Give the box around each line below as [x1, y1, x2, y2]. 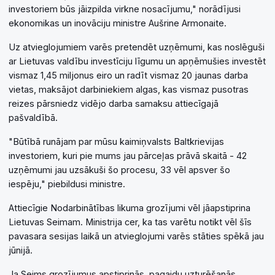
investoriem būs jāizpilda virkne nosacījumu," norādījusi [9, 4, 241, 15]
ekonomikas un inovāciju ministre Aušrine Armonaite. [9, 18, 227, 29]
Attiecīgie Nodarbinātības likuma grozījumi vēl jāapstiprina [9, 203, 250, 214]
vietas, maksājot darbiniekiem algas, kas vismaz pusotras [9, 84, 249, 95]
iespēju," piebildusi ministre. [9, 179, 125, 190]
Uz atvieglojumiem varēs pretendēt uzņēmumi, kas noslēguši [9, 42, 265, 53]
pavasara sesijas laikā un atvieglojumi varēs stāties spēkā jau [9, 231, 264, 242]
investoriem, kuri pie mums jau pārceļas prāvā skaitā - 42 [9, 150, 247, 161]
